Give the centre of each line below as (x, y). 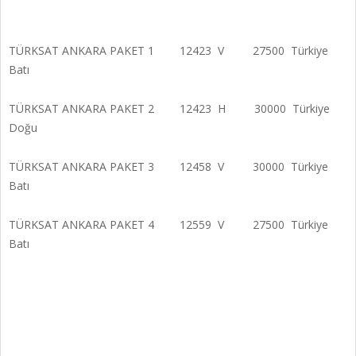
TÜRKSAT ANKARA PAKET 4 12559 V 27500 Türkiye (168, 224)
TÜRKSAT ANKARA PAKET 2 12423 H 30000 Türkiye (169, 108)
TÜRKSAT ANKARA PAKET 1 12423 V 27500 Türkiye (168, 50)
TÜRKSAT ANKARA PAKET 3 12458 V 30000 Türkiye (168, 166)
